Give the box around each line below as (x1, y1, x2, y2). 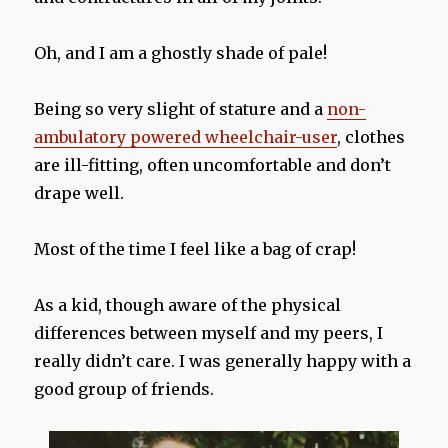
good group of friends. (34, 379, 215, 400)
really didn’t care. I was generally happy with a (34, 351, 412, 372)
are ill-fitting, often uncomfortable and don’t (34, 155, 392, 176)
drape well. (34, 183, 125, 204)
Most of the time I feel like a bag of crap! (34, 239, 357, 260)
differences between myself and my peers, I (34, 323, 384, 344)
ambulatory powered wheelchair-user (34, 127, 338, 148)
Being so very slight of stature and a (34, 99, 328, 120)
